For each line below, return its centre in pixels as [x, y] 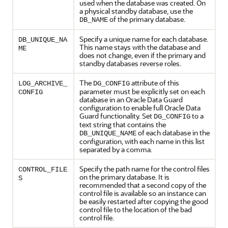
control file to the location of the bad [136, 209]
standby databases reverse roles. [130, 63]
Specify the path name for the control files [145, 169]
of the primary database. [147, 19]
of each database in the [173, 133]
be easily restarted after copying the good [144, 201]
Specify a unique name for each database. [144, 39]
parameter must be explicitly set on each [142, 91]
